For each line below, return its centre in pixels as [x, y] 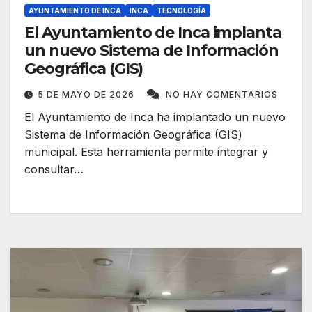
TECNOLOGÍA [181, 11]
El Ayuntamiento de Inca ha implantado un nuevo [155, 117]
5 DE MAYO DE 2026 [87, 95]
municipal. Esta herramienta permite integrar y [146, 152]
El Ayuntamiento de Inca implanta [153, 33]
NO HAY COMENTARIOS [222, 95]
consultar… [54, 170]
